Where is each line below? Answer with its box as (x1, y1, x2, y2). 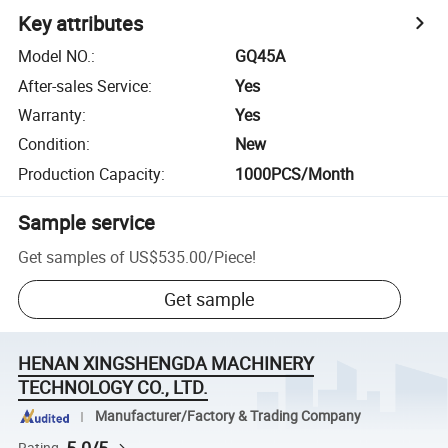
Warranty (18, 103, 83, 126)
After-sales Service (18, 74, 149, 97)
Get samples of (18, 245, 126, 268)
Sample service (18, 208, 156, 236)
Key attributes (18, 10, 144, 38)
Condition (18, 133, 87, 156)
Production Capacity (18, 162, 162, 185)
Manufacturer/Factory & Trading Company (94, 407, 361, 426)
